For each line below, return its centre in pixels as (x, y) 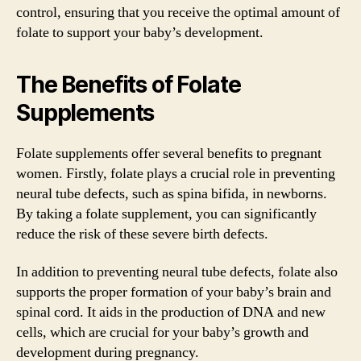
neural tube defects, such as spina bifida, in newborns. (172, 193)
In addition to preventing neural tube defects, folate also (177, 272)
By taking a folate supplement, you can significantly (166, 214)
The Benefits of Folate (129, 84)
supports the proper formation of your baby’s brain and (174, 292)
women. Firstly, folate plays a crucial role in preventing (176, 173)
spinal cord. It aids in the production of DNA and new (171, 312)
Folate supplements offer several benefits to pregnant (169, 153)
